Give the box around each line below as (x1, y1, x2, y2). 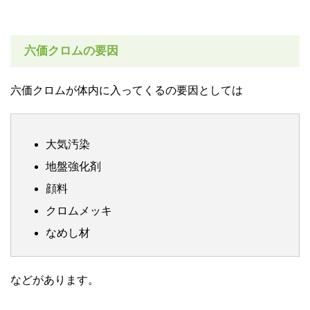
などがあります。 (10, 273, 99, 286)
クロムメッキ (46, 204, 112, 217)
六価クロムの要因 (24, 44, 118, 57)
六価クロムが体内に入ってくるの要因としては (10, 84, 243, 96)
